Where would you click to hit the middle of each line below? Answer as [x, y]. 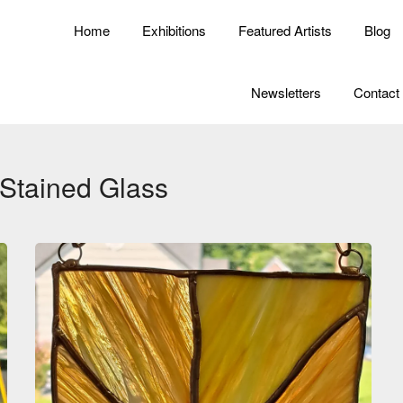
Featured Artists [285, 30]
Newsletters [286, 92]
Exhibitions [174, 30]
